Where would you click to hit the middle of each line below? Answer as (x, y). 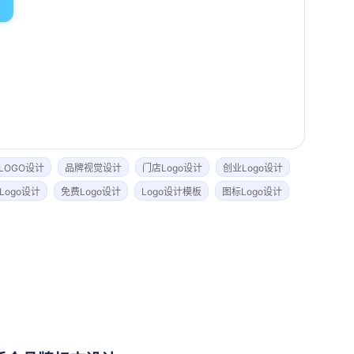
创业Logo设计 (253, 168)
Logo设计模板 (171, 192)
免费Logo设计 (91, 192)
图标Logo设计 (252, 192)
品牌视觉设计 (93, 168)
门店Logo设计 (172, 168)
